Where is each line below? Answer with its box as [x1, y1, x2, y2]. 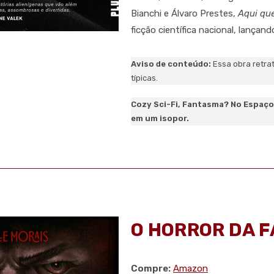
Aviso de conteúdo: [131, 59, 213, 69]
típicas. [131, 73, 158, 83]
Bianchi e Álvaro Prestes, [131, 8, 238, 20]
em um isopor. [131, 114, 189, 124]
